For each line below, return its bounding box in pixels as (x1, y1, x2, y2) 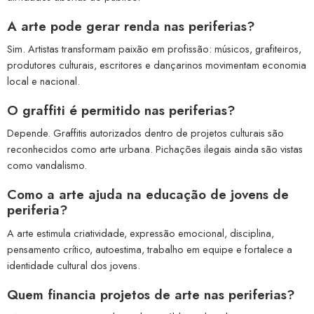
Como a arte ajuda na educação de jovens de (7, 185, 289, 205)
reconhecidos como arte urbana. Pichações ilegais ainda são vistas (7, 142, 303, 157)
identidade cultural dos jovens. (7, 257, 140, 273)
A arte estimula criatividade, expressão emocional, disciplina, (7, 225, 274, 240)
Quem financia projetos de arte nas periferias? (7, 285, 295, 304)
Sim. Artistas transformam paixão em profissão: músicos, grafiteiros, (7, 41, 301, 56)
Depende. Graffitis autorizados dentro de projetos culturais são (7, 125, 284, 141)
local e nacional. (7, 74, 80, 88)
